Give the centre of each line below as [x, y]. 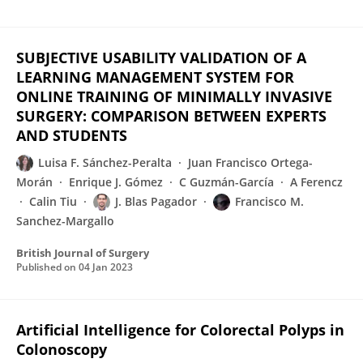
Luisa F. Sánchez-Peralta [105, 162]
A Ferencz [316, 182]
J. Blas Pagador [156, 201]
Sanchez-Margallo [65, 221]
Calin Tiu [53, 201]
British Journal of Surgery [83, 253]
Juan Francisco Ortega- [250, 162]
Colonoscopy [62, 349]
